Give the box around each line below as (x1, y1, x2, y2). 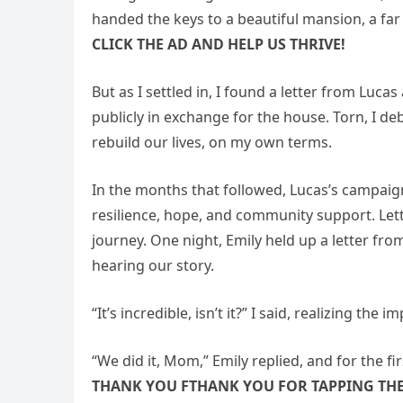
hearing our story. (92, 255, 214, 276)
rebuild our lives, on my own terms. (92, 132, 332, 153)
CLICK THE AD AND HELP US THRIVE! (92, 34, 345, 55)
